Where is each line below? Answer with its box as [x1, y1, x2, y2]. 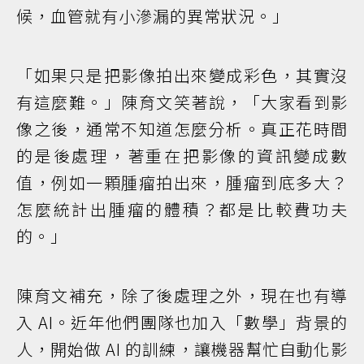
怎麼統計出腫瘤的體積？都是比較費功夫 [16, 197, 348, 222]
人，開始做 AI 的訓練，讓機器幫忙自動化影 [16, 337, 348, 362]
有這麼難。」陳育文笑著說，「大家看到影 [16, 90, 348, 115]
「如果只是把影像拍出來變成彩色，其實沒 [16, 63, 348, 88]
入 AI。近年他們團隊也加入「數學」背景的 [16, 310, 348, 335]
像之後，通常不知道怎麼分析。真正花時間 [16, 117, 348, 141]
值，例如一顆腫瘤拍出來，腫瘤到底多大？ [16, 171, 348, 195]
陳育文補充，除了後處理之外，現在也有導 [16, 284, 348, 308]
